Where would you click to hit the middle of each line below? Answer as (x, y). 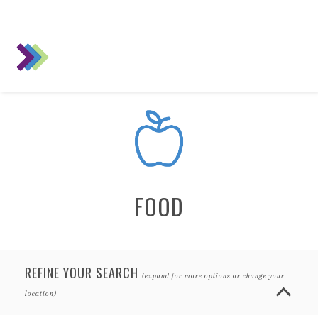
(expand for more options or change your (213, 275)
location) (41, 293)
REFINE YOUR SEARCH (83, 273)
